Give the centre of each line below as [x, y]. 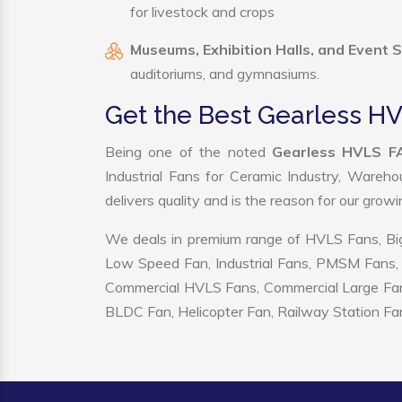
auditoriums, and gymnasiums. [225, 74]
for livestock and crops [202, 12]
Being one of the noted [188, 152]
